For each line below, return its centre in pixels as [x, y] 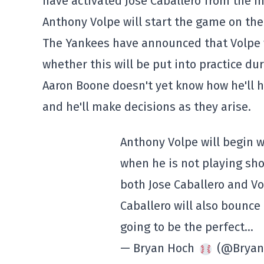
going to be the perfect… [187, 227]
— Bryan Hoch [159, 248]
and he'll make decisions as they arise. [147, 107]
